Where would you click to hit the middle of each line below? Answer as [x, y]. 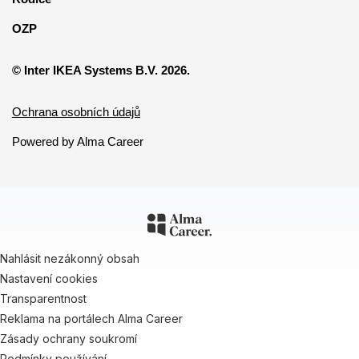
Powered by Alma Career [78, 141]
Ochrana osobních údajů [76, 112]
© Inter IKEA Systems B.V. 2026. [101, 70]
